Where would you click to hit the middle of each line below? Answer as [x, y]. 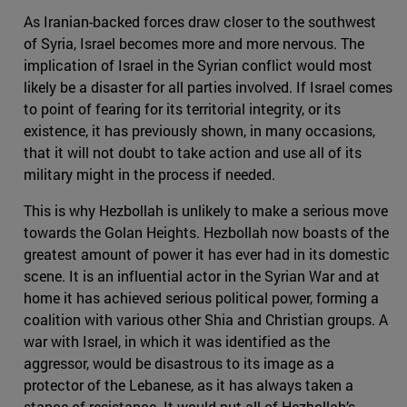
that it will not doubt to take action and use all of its [193, 152]
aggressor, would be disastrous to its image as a [179, 362]
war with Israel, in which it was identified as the [177, 341]
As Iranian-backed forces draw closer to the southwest [200, 21]
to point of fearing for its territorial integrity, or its [182, 108]
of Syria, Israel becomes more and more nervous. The [194, 43]
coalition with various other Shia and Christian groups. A [206, 319]
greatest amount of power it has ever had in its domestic [207, 253]
